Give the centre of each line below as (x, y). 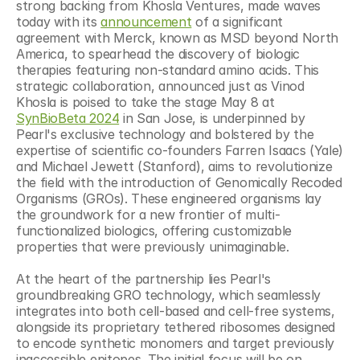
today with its (59, 22)
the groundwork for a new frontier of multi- (148, 215)
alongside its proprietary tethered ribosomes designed (176, 327)
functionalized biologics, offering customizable (154, 231)
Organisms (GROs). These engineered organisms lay (169, 198)
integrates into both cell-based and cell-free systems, (176, 311)
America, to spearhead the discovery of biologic (158, 54)
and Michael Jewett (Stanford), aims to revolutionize (174, 166)
